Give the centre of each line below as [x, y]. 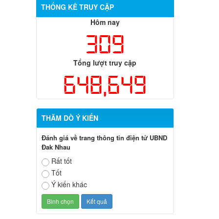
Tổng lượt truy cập [105, 63]
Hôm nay [105, 22]
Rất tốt [61, 161]
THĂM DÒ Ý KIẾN [70, 118]
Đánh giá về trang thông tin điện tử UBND [104, 138]
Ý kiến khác [69, 185]
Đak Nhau [56, 147]
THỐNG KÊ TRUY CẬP [77, 7]
